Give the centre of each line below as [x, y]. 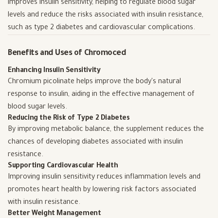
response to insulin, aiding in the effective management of [101, 95]
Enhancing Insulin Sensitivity [54, 71]
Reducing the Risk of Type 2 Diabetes [69, 118]
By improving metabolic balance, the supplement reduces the [106, 130]
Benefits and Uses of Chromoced [67, 53]
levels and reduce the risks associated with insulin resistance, [106, 15]
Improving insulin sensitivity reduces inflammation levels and [104, 177]
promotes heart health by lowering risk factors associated [102, 190]
